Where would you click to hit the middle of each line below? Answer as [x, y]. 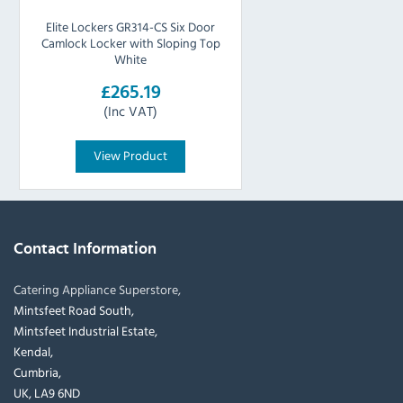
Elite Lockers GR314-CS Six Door [131, 27]
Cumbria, [37, 372]
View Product [131, 156]
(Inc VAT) [131, 111]
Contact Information [85, 249]
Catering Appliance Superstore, [97, 290]
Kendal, [33, 352]
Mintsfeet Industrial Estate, [85, 331]
